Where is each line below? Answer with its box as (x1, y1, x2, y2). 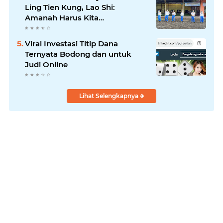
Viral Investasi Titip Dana (25, 39, 118, 49)
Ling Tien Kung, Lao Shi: (25, 2, 115, 12)
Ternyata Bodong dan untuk (25, 49, 131, 59)
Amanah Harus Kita (25, 13, 99, 23)
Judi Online (25, 60, 68, 70)
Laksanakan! (25, 23, 73, 33)
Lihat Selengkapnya (79, 92, 140, 100)
